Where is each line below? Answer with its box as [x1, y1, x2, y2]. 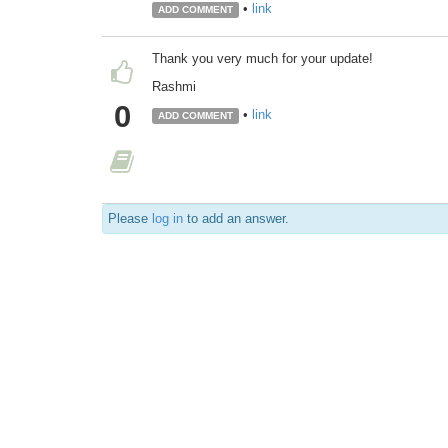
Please [108, 210, 152, 226]
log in [152, 210, 183, 226]
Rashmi [152, 78, 196, 94]
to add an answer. [183, 210, 289, 226]
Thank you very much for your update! [152, 50, 373, 66]
